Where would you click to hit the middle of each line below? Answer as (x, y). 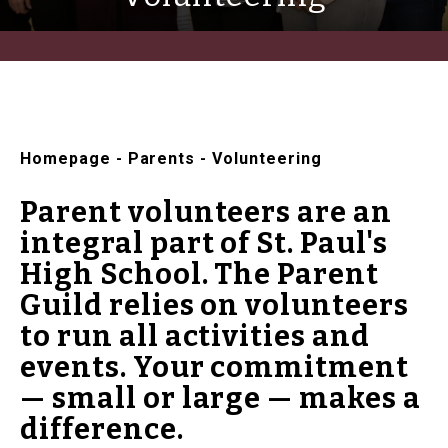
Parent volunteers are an (206, 213)
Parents (161, 159)
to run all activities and (195, 337)
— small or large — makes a (220, 399)
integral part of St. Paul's (204, 244)
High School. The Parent (200, 275)
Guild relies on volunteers (214, 306)
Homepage (65, 159)
